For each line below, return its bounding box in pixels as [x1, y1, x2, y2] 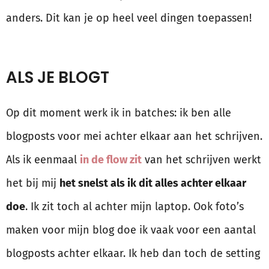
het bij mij [6, 177, 59, 190]
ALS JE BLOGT [6, 67, 109, 89]
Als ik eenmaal [6, 153, 80, 167]
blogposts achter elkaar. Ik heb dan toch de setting [6, 247, 260, 261]
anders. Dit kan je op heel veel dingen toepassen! [6, 11, 252, 25]
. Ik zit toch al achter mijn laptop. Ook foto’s [25, 200, 244, 214]
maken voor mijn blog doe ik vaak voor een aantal [6, 223, 256, 237]
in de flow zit [80, 153, 142, 167]
